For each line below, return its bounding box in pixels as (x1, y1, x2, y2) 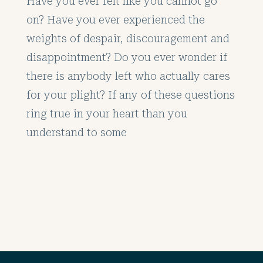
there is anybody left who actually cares (26, 70, 230, 82)
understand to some (26, 126, 127, 139)
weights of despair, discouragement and (26, 32, 230, 45)
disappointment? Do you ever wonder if (26, 51, 227, 63)
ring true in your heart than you (26, 107, 187, 120)
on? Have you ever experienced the (26, 14, 205, 26)
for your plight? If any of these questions (26, 89, 235, 101)
